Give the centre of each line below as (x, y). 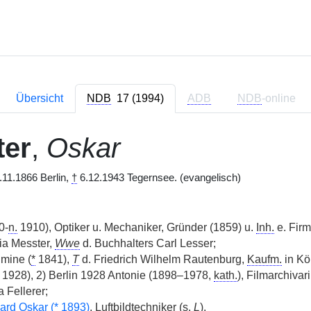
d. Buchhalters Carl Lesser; (148, 243)
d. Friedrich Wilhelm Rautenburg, (163, 259)
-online (278, 98)
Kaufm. (264, 259)
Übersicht (39, 98)
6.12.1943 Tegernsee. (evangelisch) (159, 178)
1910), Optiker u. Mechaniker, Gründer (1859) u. (136, 227)
